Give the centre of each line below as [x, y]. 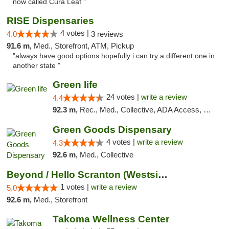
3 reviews [107, 34]
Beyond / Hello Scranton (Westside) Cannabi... [163, 175]
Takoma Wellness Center [111, 219]
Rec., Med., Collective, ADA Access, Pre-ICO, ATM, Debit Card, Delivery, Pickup [141, 110]
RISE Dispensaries [50, 21]
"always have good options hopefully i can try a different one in [114, 56]
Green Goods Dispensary [112, 130]
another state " [37, 66]
